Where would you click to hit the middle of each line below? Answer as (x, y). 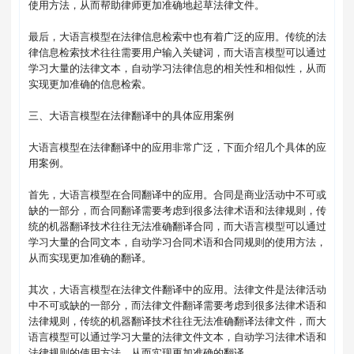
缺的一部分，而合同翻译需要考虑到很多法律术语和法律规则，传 (177, 210)
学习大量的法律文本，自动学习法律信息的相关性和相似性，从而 (177, 68)
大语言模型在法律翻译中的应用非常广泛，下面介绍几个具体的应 (177, 147)
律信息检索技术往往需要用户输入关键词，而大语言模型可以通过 (177, 52)
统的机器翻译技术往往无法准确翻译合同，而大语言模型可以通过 (177, 226)
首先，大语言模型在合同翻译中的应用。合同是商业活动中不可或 (177, 194)
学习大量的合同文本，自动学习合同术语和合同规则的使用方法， (177, 242)
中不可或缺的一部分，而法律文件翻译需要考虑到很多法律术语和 (177, 305)
